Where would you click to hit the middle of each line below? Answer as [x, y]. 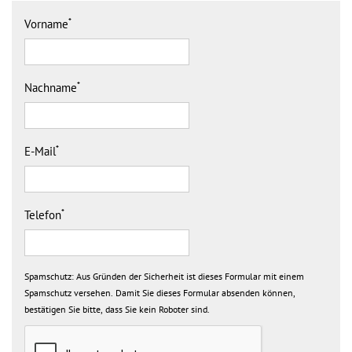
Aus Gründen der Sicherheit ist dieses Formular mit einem [189, 277]
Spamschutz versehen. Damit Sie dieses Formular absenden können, [160, 293]
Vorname [46, 24]
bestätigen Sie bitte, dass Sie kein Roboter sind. [117, 310]
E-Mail [40, 152]
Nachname [51, 88]
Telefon [43, 215]
